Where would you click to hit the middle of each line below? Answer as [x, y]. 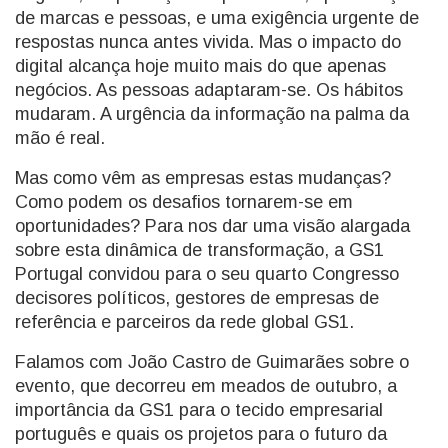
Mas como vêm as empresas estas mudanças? [203, 178]
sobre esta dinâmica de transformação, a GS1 [199, 250]
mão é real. [60, 138]
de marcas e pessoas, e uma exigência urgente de [217, 18]
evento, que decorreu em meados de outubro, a [206, 386]
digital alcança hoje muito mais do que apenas [200, 66]
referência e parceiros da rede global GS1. [184, 322]
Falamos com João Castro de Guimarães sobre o [212, 362]
